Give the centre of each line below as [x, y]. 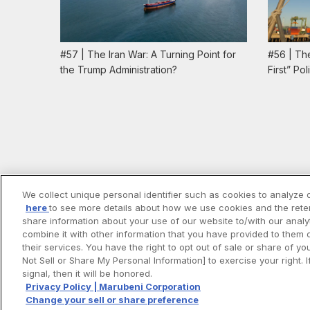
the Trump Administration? [119, 69]
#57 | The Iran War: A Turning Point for [148, 54]
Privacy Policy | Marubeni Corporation [113, 286]
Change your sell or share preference [112, 300]
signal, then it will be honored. [87, 273]
